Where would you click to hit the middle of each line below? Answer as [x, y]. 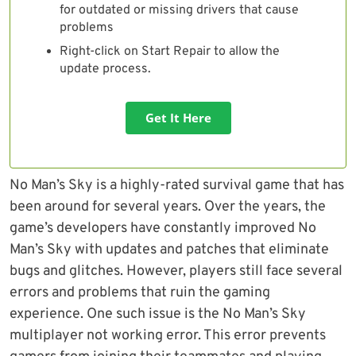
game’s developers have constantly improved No [163, 228]
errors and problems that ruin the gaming [140, 292]
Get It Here [178, 117]
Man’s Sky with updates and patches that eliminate [169, 250]
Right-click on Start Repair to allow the [170, 51]
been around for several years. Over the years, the [168, 207]
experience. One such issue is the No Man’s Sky [158, 314]
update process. [105, 69]
